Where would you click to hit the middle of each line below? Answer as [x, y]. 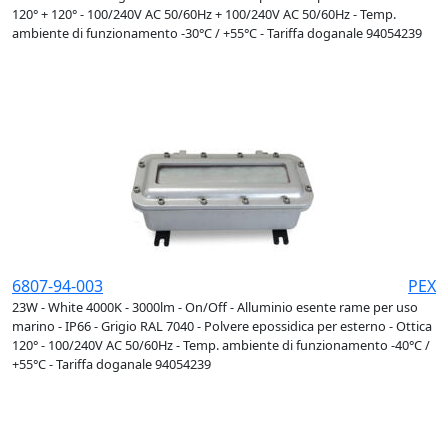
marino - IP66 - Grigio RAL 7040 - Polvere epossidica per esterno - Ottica [222, 326]
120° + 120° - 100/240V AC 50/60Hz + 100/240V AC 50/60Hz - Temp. [204, 14]
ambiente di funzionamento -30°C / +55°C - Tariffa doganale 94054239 [217, 33]
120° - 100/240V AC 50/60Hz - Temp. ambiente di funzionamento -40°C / [221, 345]
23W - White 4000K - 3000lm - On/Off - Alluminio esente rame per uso [215, 307]
